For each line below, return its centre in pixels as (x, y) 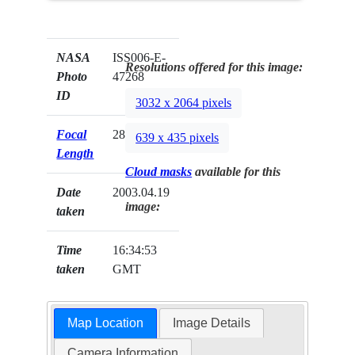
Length (75, 154)
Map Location (105, 323)
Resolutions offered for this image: (214, 67)
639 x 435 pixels (177, 138)
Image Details (212, 323)
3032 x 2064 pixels (184, 103)
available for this (237, 172)
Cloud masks (159, 172)
